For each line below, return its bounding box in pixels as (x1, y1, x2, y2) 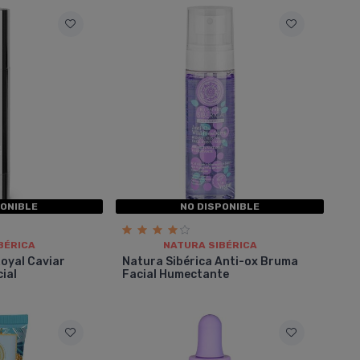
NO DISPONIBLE (179, 200, 260, 212)
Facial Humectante (121, 267, 229, 281)
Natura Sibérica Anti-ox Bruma (121, 254, 298, 268)
